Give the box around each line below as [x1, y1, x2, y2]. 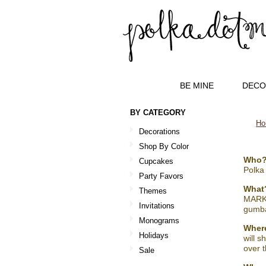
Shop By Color [139, 142, 189, 151]
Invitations [139, 201, 175, 210]
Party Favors [139, 172, 183, 180]
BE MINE [180, 81, 214, 90]
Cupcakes [139, 157, 173, 166]
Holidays [139, 231, 169, 240]
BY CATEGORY [130, 108, 186, 117]
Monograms [139, 216, 179, 225]
